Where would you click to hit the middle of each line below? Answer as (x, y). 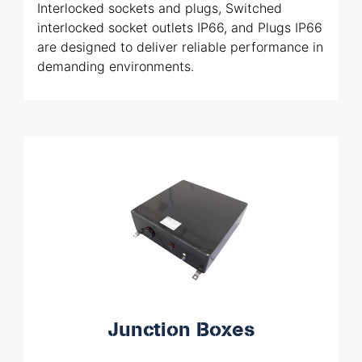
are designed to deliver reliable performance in (181, 46)
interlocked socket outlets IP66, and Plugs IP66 (180, 27)
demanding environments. (116, 66)
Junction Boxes (181, 329)
